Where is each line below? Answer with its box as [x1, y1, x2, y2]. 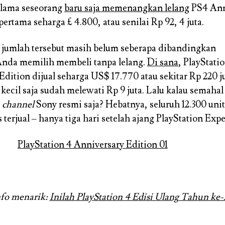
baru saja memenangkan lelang [64, 2, 189, 14]
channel [2, 98, 34, 110]
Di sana [147, 56, 178, 68]
